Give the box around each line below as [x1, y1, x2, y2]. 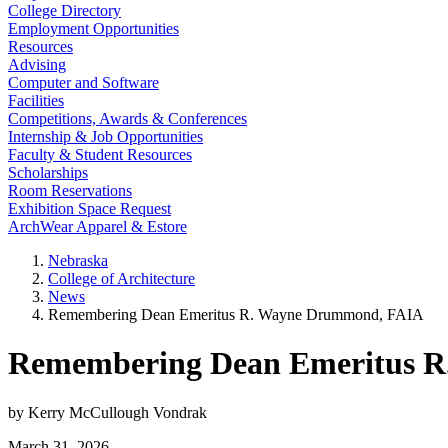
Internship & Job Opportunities [8, 128, 203, 145]
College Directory [8, 2, 121, 19]
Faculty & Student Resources [8, 146, 192, 163]
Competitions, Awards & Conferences [8, 110, 247, 127]
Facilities [8, 92, 64, 109]
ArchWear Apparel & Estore [8, 218, 187, 235]
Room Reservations [8, 182, 132, 199]
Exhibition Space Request [8, 200, 171, 217]
